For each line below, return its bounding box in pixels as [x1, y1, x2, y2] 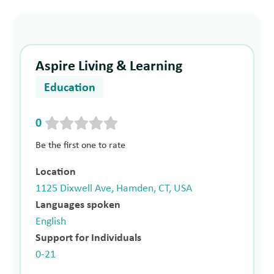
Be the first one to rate [35, 140, 126, 150]
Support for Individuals [35, 232, 142, 244]
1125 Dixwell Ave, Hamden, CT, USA [35, 182, 193, 194]
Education [44, 82, 96, 95]
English [35, 215, 67, 228]
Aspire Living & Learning [35, 59, 183, 75]
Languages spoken [35, 199, 121, 211]
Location [35, 166, 76, 178]
